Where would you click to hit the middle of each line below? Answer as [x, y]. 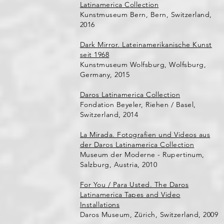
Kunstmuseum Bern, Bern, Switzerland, [146, 14]
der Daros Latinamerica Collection [137, 144]
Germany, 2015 [105, 74]
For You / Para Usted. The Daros [134, 184]
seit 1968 [94, 54]
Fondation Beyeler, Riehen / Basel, [138, 104]
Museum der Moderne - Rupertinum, [142, 154]
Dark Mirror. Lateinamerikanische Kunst [146, 44]
